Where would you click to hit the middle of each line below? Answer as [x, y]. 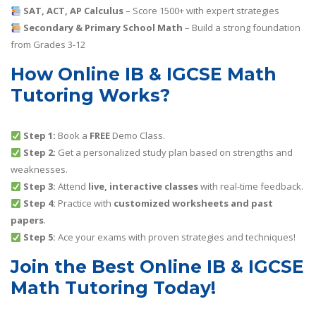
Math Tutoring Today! [113, 288]
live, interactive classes [143, 187]
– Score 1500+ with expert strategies [201, 11]
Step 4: [39, 203]
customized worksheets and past [193, 203]
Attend [72, 187]
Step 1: [39, 136]
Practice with [84, 203]
